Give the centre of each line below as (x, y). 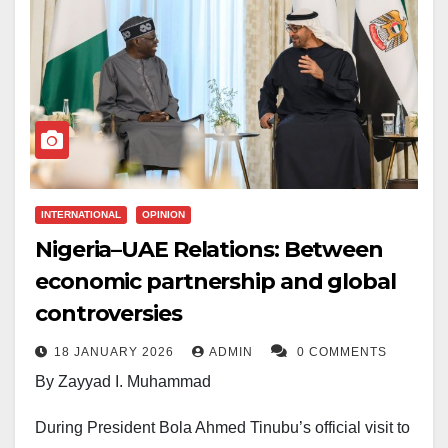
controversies (108, 314)
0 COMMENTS (342, 352)
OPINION (163, 215)
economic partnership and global (215, 282)
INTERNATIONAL (81, 215)
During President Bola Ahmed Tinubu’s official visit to (222, 428)
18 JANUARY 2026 (116, 352)
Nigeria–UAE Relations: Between (209, 250)
